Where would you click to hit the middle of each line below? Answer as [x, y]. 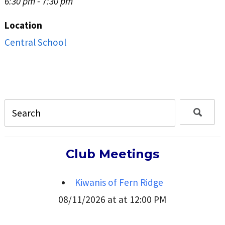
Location [23, 25]
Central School [35, 42]
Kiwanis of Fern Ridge [119, 183]
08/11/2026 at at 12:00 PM [113, 200]
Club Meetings [112, 154]
